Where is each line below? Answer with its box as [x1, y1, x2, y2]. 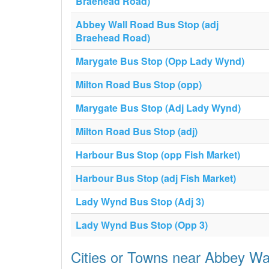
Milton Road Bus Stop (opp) [76, 77, 202, 91]
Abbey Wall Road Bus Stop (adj [76, 17, 219, 31]
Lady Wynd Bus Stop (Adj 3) [76, 195, 204, 208]
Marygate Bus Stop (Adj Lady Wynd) [76, 101, 241, 115]
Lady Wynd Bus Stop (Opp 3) [76, 218, 208, 232]
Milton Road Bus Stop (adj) [76, 124, 198, 138]
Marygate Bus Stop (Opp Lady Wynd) [76, 54, 244, 68]
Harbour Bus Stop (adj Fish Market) [76, 171, 236, 185]
